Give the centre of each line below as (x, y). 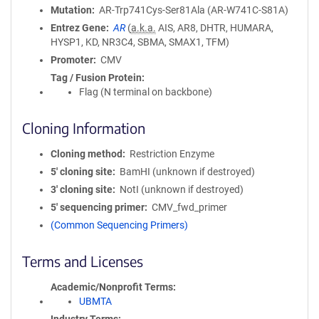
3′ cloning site (82, 189)
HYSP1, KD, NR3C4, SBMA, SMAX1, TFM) (140, 42)
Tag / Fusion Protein (96, 78)
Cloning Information (84, 128)
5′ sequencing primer (98, 207)
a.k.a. (143, 28)
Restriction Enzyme (172, 154)
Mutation (71, 10)
